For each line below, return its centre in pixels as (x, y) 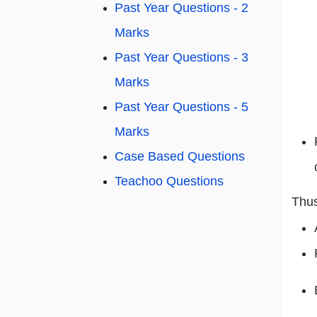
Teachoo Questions (169, 181)
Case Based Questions (180, 157)
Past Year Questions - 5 (181, 107)
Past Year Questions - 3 (181, 58)
